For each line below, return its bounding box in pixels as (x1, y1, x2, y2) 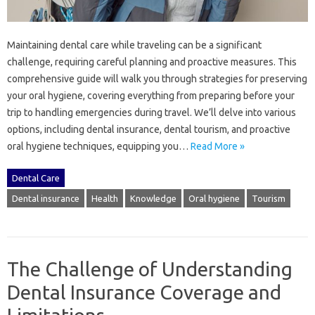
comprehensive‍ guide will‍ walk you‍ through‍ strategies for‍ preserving (7, 72, 307, 84)
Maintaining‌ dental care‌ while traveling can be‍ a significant (7, 39, 262, 51)
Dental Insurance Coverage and (7, 281, 281, 303)
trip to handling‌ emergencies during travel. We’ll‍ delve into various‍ (7, 106, 296, 118)
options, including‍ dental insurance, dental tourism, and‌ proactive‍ (7, 123, 290, 135)
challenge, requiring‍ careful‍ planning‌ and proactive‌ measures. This (7, 56, 297, 67)
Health (91, 193, 118, 203)
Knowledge (130, 193, 176, 203)
